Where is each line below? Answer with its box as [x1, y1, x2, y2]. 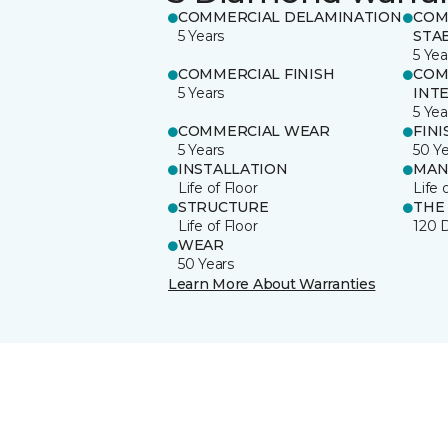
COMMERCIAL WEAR [178, 121, 330, 140]
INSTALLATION [178, 159, 288, 178]
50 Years [178, 254, 234, 273]
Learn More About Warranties [168, 274, 376, 293]
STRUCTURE [178, 197, 269, 216]
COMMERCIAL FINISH [178, 64, 335, 83]
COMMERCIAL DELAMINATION [178, 7, 402, 26]
